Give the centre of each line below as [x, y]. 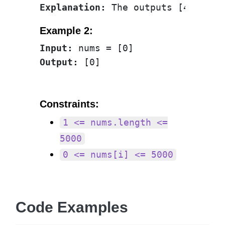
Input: [56, 48]
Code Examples [72, 207]
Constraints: [69, 104]
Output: [59, 62]
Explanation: [73, 7]
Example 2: [66, 30]
